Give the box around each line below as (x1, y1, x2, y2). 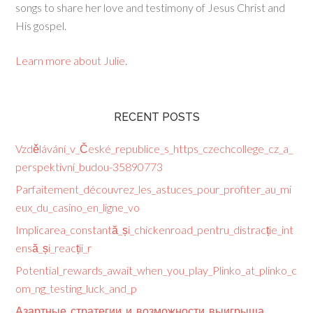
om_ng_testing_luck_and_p (15, 282, 138, 296)
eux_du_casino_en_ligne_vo (15, 201, 140, 214)
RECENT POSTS (113, 110, 200, 124)
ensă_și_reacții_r (15, 241, 92, 255)
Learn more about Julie (15, 54, 126, 68)
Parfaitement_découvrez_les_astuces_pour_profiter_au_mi (15, 182, 292, 196)
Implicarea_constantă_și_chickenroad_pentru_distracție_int (15, 223, 294, 237)
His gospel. (15, 19, 67, 33)
